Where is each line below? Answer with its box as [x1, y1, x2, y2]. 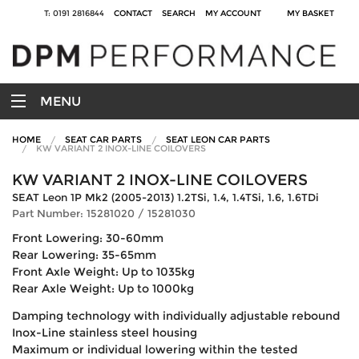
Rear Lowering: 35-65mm [12, 248, 156, 261]
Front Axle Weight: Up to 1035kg [12, 264, 195, 278]
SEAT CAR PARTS [65, 133, 142, 145]
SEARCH [162, 9, 196, 18]
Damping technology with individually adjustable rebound [12, 309, 340, 322]
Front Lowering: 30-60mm [12, 231, 163, 244]
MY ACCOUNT [205, 9, 261, 18]
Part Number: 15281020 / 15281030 [12, 207, 196, 220]
